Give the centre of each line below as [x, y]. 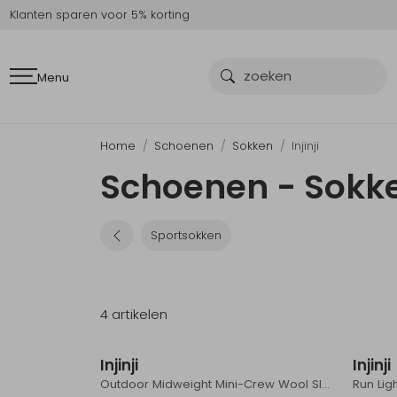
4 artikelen [134, 314]
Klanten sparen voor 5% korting [100, 15]
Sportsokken [186, 236]
